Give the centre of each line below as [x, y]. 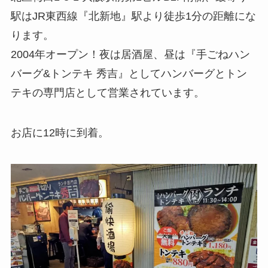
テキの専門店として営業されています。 [107, 92]
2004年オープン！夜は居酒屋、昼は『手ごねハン [130, 54]
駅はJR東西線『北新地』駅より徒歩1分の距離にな [133, 16]
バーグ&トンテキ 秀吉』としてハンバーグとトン [129, 73]
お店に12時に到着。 [60, 133]
